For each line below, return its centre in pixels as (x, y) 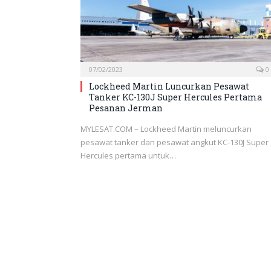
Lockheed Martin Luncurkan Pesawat (169, 86)
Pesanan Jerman (126, 108)
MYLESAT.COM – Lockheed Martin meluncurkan (166, 129)
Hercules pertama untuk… (128, 155)
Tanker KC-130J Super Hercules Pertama (175, 97)
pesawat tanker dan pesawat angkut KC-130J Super (175, 142)
